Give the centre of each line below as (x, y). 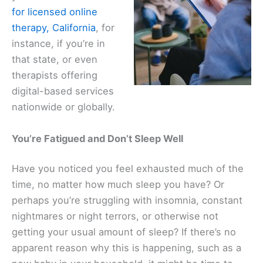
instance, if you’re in (58, 44)
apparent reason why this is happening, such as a (127, 248)
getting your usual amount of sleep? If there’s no (124, 232)
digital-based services (63, 91)
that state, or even (55, 60)
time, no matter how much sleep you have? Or (118, 185)
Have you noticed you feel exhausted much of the (128, 169)
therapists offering (55, 75)
